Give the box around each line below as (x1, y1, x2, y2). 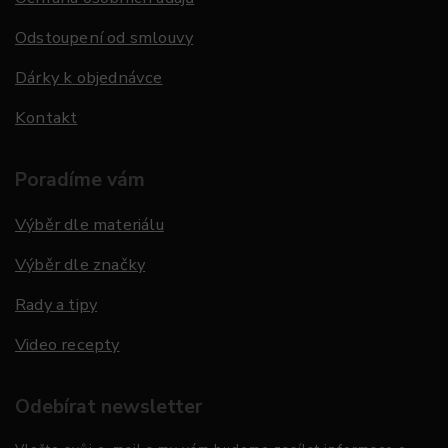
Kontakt (15, 106, 78, 130)
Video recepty (15, 333, 120, 357)
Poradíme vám (15, 166, 145, 194)
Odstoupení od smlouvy (15, 26, 194, 50)
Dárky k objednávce (15, 66, 163, 90)
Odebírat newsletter (15, 393, 202, 421)
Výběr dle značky (15, 253, 146, 277)
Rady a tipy (15, 293, 98, 317)
